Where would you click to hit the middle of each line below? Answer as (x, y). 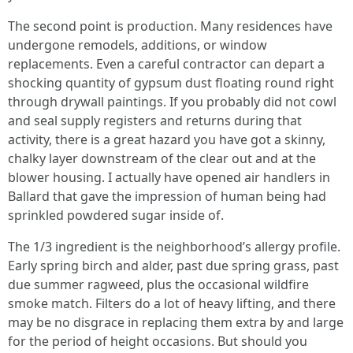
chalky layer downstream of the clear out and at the (162, 158)
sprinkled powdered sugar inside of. (116, 215)
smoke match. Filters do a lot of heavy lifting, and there (172, 303)
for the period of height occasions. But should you (158, 341)
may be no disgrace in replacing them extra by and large (176, 322)
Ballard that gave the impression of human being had (167, 196)
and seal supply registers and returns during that (155, 121)
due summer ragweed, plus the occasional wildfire (158, 284)
